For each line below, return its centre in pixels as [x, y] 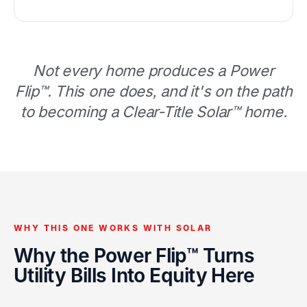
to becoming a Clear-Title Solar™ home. [153, 111]
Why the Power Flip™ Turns [134, 255]
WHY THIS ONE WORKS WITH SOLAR [113, 228]
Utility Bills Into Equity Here [134, 275]
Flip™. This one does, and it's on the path [153, 91]
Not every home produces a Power [153, 70]
